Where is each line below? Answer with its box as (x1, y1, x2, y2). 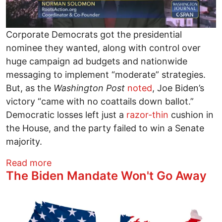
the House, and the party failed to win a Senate (6, 122, 204, 133)
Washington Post (54, 82, 125, 93)
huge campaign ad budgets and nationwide (6, 55, 187, 66)
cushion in (168, 109, 214, 120)
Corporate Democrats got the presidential (6, 29, 182, 40)
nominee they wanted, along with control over (6, 42, 201, 53)
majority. (6, 136, 42, 147)
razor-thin (126, 109, 168, 120)
